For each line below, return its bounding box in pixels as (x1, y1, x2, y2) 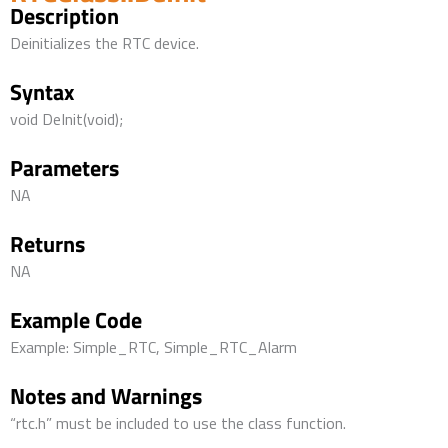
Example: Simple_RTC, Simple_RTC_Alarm (10, 335, 297, 360)
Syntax (10, 75, 74, 110)
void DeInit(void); (10, 107, 123, 132)
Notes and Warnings (10, 379, 202, 414)
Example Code (10, 303, 142, 338)
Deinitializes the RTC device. (10, 31, 199, 56)
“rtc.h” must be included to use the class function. (10, 411, 346, 436)
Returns (10, 227, 85, 262)
